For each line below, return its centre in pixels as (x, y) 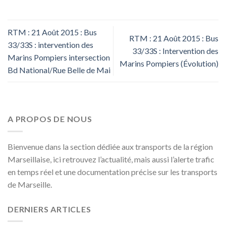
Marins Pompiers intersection (59, 57)
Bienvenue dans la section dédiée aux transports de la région (110, 146)
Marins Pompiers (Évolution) (169, 64)
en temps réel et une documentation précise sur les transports (112, 172)
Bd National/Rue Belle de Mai (59, 70)
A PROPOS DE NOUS (50, 119)
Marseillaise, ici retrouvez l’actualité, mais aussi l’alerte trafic (111, 159)
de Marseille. (30, 184)
